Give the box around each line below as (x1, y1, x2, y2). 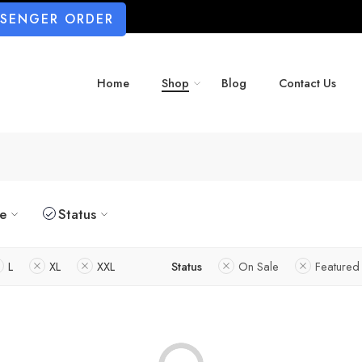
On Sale (238, 257, 279, 275)
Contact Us (279, 74, 336, 92)
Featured (315, 257, 360, 275)
